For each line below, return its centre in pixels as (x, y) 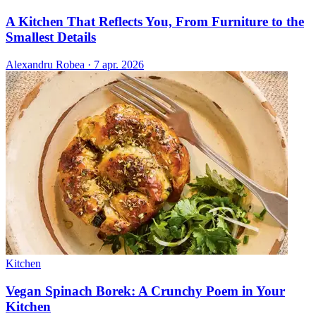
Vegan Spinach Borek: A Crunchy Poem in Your (145, 291)
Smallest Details (51, 37)
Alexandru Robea (45, 65)
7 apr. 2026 (119, 65)
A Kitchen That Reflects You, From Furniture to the (155, 22)
